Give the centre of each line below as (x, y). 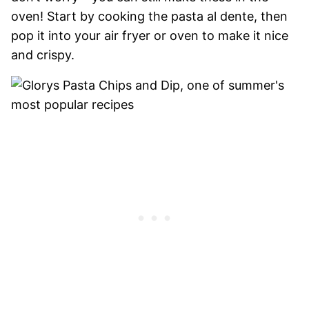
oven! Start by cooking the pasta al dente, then (149, 16)
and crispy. (43, 54)
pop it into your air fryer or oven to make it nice (150, 35)
